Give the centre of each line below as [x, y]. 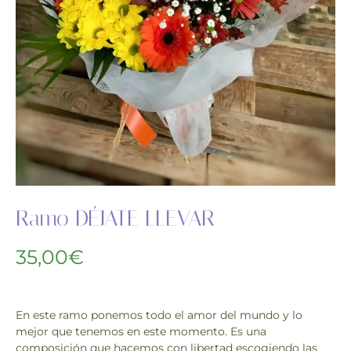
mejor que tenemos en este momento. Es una [141, 331]
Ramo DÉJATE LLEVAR [115, 218]
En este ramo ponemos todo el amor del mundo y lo [159, 315]
